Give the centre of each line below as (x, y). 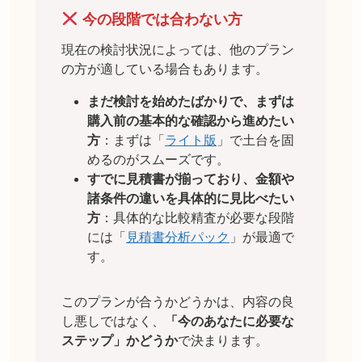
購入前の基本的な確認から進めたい (191, 121)
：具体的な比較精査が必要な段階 (197, 218)
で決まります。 (223, 341)
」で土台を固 (255, 141)
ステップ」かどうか (120, 341)
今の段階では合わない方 (160, 19)
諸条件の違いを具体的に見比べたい (191, 199)
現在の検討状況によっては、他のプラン (178, 50)
